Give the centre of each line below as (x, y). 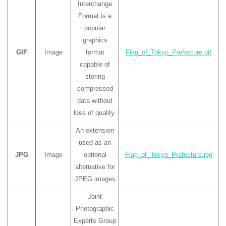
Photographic (95, 209)
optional (95, 155)
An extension (95, 130)
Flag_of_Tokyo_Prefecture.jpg (168, 155)
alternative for (95, 167)
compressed (95, 89)
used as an (95, 143)
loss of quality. (95, 113)
